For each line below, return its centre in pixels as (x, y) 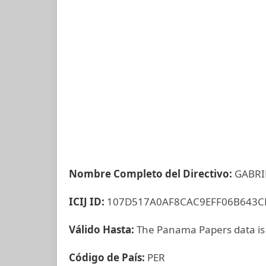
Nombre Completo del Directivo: (152, 174)
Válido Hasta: (103, 229)
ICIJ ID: (88, 202)
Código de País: (108, 257)
